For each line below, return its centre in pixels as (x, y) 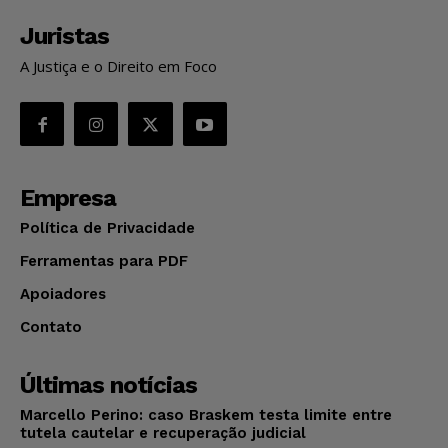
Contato (51, 327)
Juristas (64, 36)
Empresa (68, 198)
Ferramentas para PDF (104, 261)
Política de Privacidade (107, 228)
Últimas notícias (108, 385)
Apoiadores (63, 294)
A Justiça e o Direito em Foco (118, 66)
